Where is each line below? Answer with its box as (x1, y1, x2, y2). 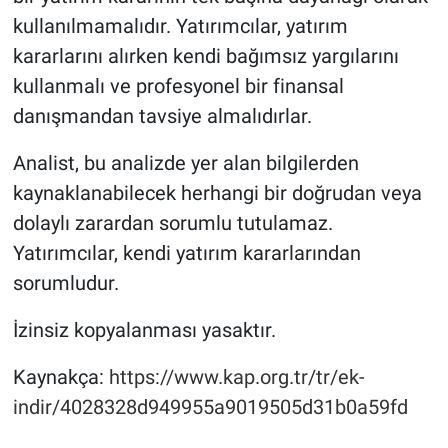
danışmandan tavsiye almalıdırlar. (12, 103, 312, 128)
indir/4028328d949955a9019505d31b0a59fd (12, 394, 408, 419)
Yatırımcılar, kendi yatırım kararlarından (12, 240, 361, 265)
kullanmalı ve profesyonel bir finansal (12, 73, 344, 98)
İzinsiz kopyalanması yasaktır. (12, 317, 276, 342)
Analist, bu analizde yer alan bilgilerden (12, 150, 359, 175)
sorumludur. (12, 270, 119, 295)
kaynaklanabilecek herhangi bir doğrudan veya (12, 180, 422, 205)
